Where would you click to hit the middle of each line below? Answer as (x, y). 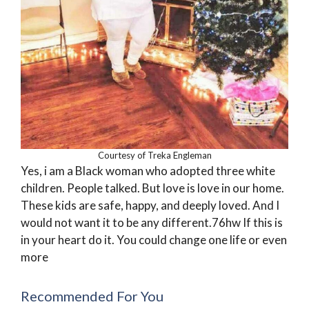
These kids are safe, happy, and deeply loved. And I (150, 206)
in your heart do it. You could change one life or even (154, 240)
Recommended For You (92, 296)
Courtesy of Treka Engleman (154, 156)
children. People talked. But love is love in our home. (152, 188)
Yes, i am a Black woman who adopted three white (148, 171)
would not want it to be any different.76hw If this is (152, 223)
